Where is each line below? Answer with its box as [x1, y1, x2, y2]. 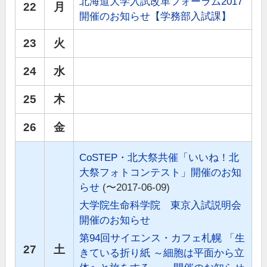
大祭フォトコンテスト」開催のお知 [79, 167, 242, 179]
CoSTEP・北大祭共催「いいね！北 [79, 152, 240, 164]
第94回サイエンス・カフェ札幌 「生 [79, 232, 246, 244]
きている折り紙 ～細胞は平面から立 [79, 247, 245, 259]
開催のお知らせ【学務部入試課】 [79, 11, 232, 23]
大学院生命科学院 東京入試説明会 [79, 200, 242, 212]
